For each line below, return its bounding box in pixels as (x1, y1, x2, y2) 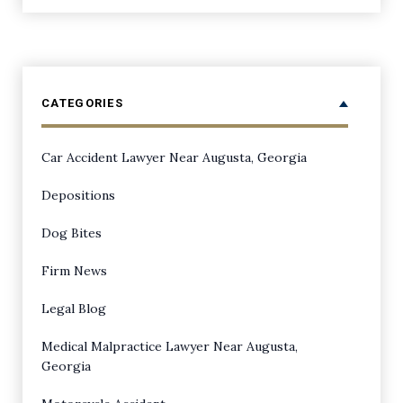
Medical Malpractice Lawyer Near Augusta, (41, 338, 298, 354)
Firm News (41, 263, 107, 279)
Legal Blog (41, 300, 106, 317)
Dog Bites (41, 225, 102, 241)
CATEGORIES (41, 96, 123, 110)
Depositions (41, 187, 115, 203)
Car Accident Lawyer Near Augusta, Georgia (41, 149, 307, 166)
